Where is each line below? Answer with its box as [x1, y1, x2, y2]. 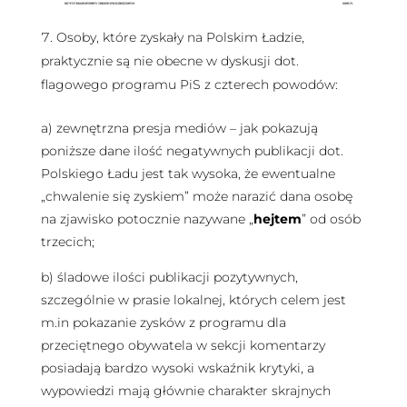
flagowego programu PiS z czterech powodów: [40, 75, 338, 93]
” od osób [301, 210, 361, 227]
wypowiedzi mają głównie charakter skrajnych [40, 382, 331, 399]
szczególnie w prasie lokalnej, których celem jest [40, 291, 346, 308]
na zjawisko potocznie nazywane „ [40, 210, 253, 227]
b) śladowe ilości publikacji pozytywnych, [40, 268, 298, 285]
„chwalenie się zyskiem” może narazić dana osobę [40, 187, 352, 204]
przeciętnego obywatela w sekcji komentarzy [40, 336, 325, 353]
